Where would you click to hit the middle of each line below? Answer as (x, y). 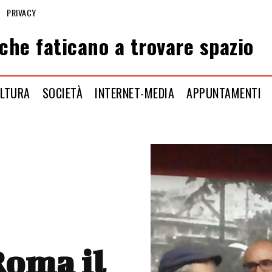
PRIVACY (22, 12)
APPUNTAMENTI (224, 93)
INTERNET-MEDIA (135, 93)
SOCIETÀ (63, 93)
